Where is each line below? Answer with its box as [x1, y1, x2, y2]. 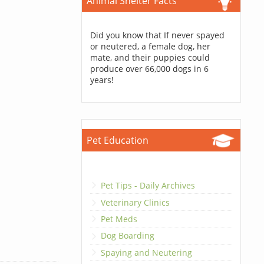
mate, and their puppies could [90, 52, 210, 63]
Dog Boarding [100, 230, 154, 242]
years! [90, 74, 114, 85]
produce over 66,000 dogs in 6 [90, 63, 209, 74]
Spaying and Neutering [100, 246, 192, 258]
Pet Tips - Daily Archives [100, 180, 195, 192]
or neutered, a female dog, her [90, 41, 210, 52]
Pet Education [86, 134, 148, 147]
